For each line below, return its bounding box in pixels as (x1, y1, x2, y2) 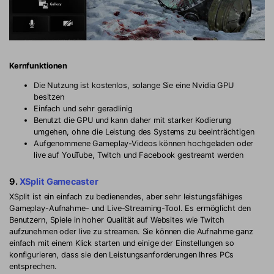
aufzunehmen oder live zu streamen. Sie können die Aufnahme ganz (9, 226, 253, 236)
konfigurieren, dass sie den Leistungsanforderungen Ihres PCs (9, 250, 234, 259)
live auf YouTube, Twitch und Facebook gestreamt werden (34, 150, 244, 160)
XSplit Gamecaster (19, 176, 98, 187)
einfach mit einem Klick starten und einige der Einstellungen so (9, 238, 234, 248)
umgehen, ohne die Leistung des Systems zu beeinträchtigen (34, 127, 254, 136)
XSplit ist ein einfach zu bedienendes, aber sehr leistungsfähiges (9, 191, 243, 201)
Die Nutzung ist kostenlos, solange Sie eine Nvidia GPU (34, 80, 234, 90)
